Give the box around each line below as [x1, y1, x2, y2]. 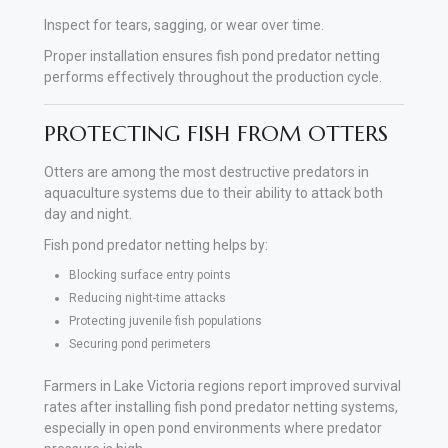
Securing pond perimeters [69, 336, 211, 351]
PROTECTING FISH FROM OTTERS [44, 119, 388, 147]
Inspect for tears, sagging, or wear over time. [44, 16, 324, 33]
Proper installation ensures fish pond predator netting [44, 47, 380, 64]
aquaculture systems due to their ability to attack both [44, 184, 383, 201]
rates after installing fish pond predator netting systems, [44, 398, 398, 415]
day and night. [44, 205, 132, 222]
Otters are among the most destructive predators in [44, 163, 369, 180]
